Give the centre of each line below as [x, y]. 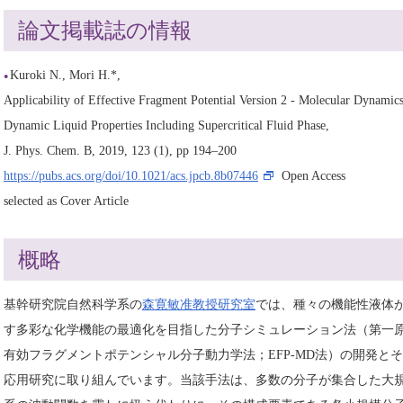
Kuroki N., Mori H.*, [65, 75]
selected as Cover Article [66, 201]
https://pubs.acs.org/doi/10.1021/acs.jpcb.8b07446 [131, 176]
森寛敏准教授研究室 [199, 304]
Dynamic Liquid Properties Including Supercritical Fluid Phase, [166, 125]
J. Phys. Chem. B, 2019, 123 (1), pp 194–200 [120, 151]
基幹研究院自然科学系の [73, 304]
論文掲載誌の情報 [105, 31]
